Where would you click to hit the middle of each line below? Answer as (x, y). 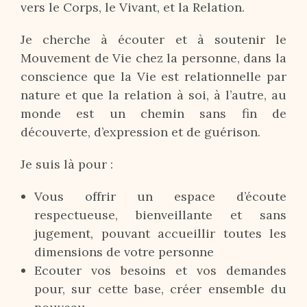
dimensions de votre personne (124, 252)
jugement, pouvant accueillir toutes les (160, 233)
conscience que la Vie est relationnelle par (153, 76)
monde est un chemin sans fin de (153, 113)
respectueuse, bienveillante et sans (160, 215)
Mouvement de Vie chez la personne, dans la (153, 58)
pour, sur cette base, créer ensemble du (160, 289)
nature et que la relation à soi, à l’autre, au (153, 95)
